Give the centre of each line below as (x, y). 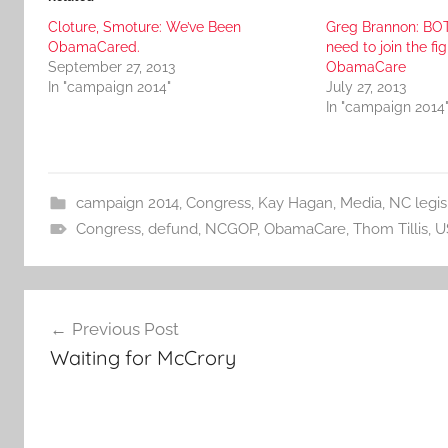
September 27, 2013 (111, 66)
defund (172, 228)
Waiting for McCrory (142, 357)
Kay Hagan (295, 202)
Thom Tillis (390, 228)
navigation (89, 342)
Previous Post (125, 329)
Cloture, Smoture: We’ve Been (144, 26)
